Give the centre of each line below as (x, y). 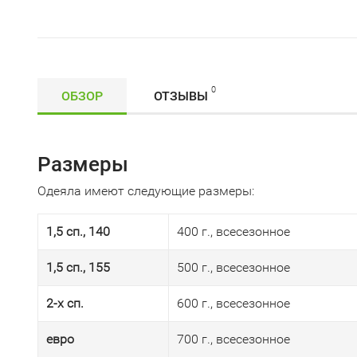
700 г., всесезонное (233, 339)
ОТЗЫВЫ (181, 96)
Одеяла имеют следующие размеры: (146, 191)
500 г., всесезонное (233, 267)
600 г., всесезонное (233, 303)
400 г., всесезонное (233, 231)
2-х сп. (65, 303)
